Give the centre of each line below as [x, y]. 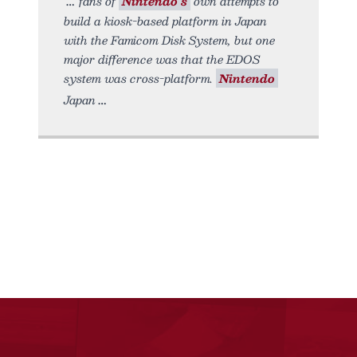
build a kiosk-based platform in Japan [165, 20]
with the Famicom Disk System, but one [169, 39]
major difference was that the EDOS [162, 59]
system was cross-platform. [140, 78]
